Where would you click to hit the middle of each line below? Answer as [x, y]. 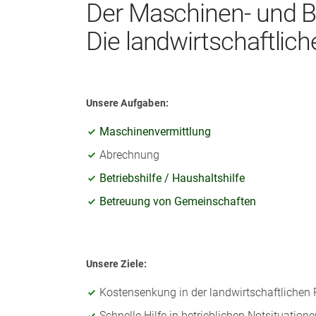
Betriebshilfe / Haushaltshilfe [172, 178]
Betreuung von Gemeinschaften [178, 201]
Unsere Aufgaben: [128, 103]
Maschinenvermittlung [155, 131]
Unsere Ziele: [117, 263]
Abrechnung [129, 154]
